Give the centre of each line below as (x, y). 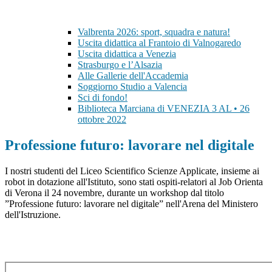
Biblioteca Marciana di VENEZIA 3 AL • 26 (164, 109)
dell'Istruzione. (33, 215)
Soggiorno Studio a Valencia (132, 87)
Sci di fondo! (103, 98)
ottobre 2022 (102, 120)
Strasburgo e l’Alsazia (120, 65)
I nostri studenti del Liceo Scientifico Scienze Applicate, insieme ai (132, 171)
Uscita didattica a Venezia (127, 54)
